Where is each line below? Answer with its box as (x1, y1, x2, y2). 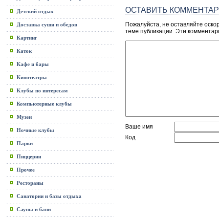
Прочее (17, 167, 35, 173)
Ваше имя (125, 123, 153, 130)
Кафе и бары (17, 61, 49, 67)
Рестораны (17, 180, 44, 186)
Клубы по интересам (17, 88, 68, 93)
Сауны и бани (17, 206, 51, 212)
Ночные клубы (17, 127, 54, 133)
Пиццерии (17, 153, 41, 159)
